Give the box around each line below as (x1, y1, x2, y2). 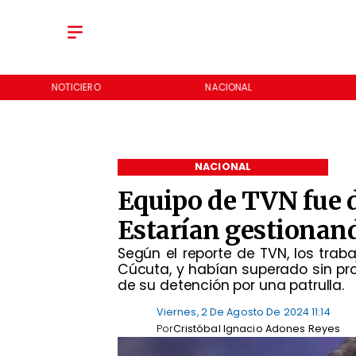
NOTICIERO (51, 80, 101, 94)
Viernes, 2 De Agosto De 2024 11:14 (156, 304, 331, 319)
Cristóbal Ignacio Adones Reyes (172, 321, 341, 335)
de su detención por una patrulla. (117, 275, 345, 295)
